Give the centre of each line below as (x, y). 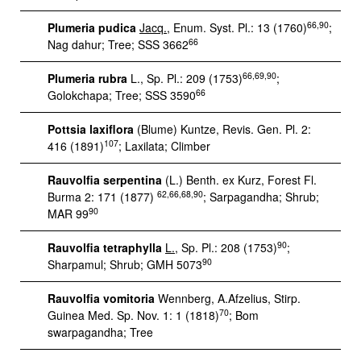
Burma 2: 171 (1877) (102, 197)
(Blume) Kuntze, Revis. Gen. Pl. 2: (222, 129)
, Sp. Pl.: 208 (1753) (226, 247)
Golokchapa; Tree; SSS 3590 (122, 95)
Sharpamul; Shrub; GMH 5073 (125, 264)
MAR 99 (68, 214)
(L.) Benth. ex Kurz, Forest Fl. (239, 180)
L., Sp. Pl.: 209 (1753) (187, 78)
